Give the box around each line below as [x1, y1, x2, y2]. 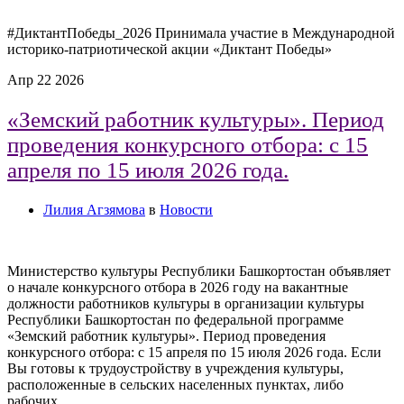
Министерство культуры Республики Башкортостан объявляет [7, 262, 390, 279]
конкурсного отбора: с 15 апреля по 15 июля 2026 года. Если [7, 344, 381, 360]
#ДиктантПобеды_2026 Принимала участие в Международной [7, 25, 395, 41]
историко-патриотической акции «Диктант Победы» [7, 41, 332, 58]
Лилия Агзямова [43, 201, 145, 217]
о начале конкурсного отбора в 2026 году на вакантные [7, 279, 348, 295]
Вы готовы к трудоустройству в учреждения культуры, [7, 360, 344, 376]
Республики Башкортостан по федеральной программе [7, 311, 344, 327]
